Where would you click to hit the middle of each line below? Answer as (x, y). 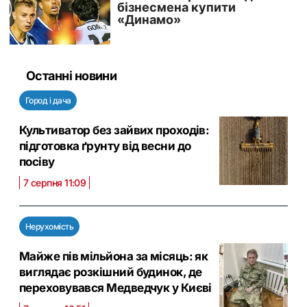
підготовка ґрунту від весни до (105, 146)
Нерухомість (49, 227)
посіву (37, 162)
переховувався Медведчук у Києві (115, 288)
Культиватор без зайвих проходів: (114, 131)
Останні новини (72, 76)
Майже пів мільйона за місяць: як (114, 257)
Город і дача (48, 101)
